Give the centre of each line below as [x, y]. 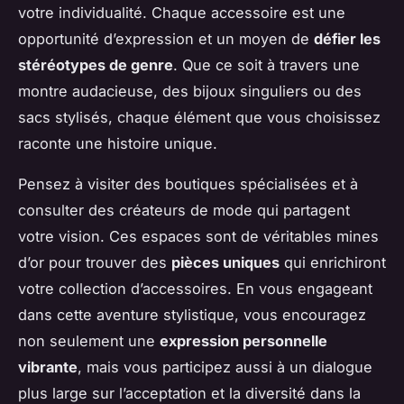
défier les [347, 38]
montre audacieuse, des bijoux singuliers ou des [190, 91]
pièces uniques [225, 262]
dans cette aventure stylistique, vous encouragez [192, 314]
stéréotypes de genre [96, 64]
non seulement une [89, 340]
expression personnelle [243, 340]
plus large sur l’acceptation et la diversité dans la [189, 393]
